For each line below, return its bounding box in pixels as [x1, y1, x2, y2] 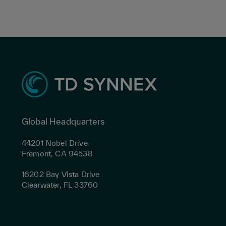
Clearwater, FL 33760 [22, 180, 98, 189]
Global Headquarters [22, 116, 105, 126]
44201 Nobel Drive [22, 138, 88, 147]
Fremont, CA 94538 [22, 149, 93, 158]
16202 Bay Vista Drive [22, 169, 100, 179]
